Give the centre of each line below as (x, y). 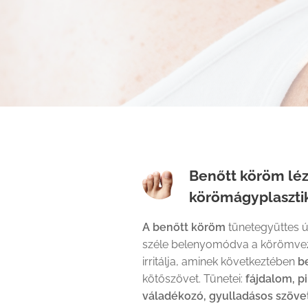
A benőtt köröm (184, 227)
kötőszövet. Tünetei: (194, 278)
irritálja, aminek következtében (220, 261)
